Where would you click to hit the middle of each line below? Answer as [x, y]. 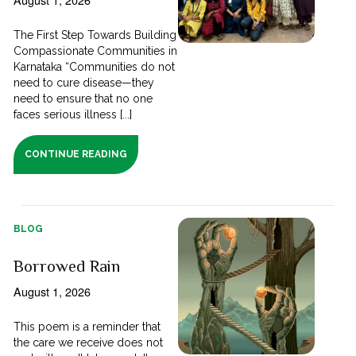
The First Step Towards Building [95, 35]
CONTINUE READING [76, 154]
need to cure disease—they [84, 82]
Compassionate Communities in [96, 50]
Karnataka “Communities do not [95, 66]
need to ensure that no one [83, 98]
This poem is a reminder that [87, 326]
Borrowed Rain [67, 266]
